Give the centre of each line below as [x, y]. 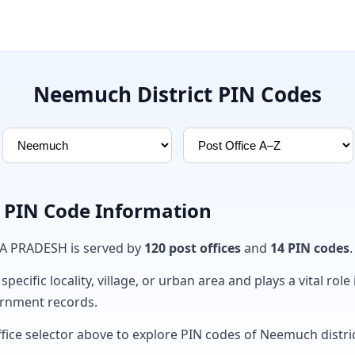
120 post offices [193, 248]
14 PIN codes [310, 248]
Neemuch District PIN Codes [177, 94]
